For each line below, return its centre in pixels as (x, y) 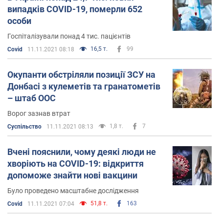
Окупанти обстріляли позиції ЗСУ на (81, 74)
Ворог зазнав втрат (39, 113)
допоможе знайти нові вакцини (72, 175)
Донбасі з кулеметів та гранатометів (84, 86)
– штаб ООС (32, 98)
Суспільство (24, 126)
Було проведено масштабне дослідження (73, 190)
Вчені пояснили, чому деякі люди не (82, 152)
